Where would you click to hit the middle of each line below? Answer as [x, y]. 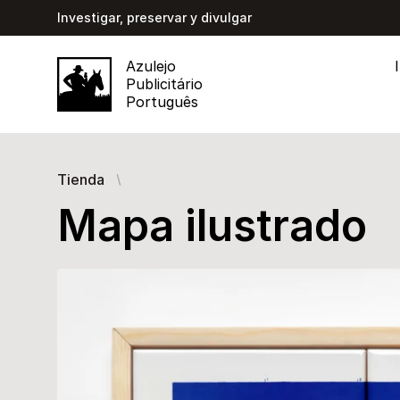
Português [162, 102]
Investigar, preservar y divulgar [154, 17]
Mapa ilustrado [212, 225]
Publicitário [164, 84]
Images [80, 278]
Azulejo [150, 66]
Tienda [81, 179]
